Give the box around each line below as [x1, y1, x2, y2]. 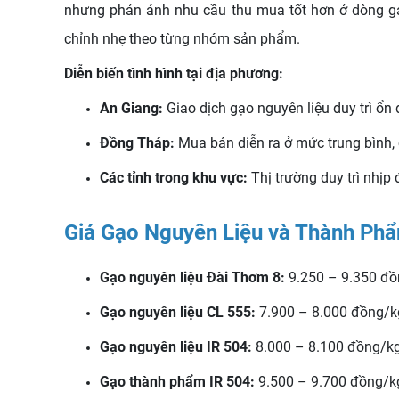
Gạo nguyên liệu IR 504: [100, 338, 252, 355]
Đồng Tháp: [100, 134, 178, 151]
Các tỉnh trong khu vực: [100, 169, 251, 186]
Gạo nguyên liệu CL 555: [100, 304, 259, 321]
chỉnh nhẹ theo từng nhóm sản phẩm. [64, 30, 300, 47]
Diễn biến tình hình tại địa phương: [64, 65, 283, 82]
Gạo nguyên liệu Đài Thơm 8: [100, 269, 289, 286]
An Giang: [100, 100, 163, 117]
